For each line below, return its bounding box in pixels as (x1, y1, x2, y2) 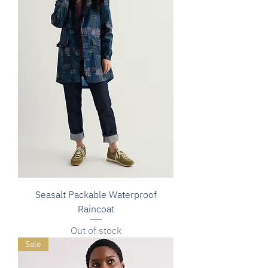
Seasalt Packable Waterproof (35, 188, 157, 201)
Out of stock (70, 224, 121, 237)
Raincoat (77, 203, 114, 215)
